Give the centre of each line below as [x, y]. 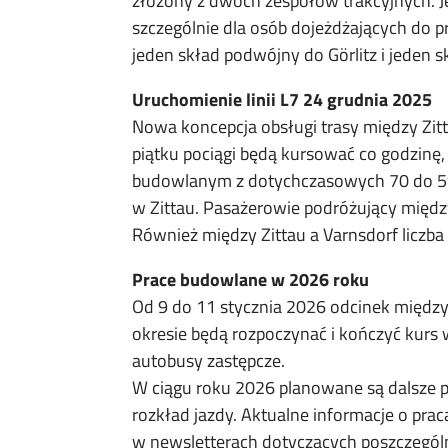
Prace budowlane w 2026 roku [250, 279]
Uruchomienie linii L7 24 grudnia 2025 [282, 99]
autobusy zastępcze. [208, 360]
